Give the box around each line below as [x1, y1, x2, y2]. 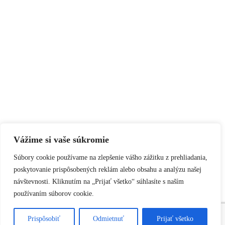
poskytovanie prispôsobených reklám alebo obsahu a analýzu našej [14, 166, 201, 173]
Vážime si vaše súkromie [14, 135, 109, 145]
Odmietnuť [93, 215, 124, 222]
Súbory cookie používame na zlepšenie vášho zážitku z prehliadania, [14, 154, 207, 161]
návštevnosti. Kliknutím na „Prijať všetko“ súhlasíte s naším [14, 178, 184, 185]
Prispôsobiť [28, 215, 61, 222]
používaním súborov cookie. [14, 190, 94, 197]
